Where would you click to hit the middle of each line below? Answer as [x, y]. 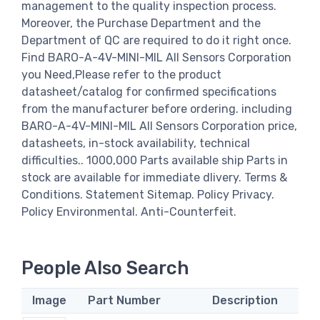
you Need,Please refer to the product [121, 74]
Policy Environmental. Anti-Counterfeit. [129, 211]
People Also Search [105, 268]
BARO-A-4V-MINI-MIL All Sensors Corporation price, [159, 126]
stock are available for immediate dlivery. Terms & [154, 177]
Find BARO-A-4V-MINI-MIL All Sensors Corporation [156, 57]
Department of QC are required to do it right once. [156, 40]
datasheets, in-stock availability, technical [136, 143]
